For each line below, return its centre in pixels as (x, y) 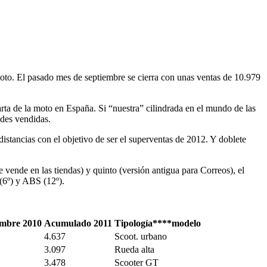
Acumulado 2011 (78, 223)
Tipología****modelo (158, 223)
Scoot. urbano (141, 237)
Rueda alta (134, 250)
